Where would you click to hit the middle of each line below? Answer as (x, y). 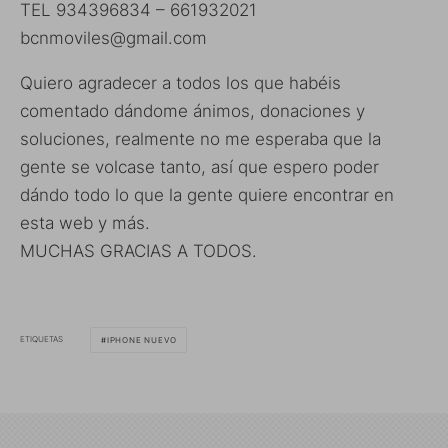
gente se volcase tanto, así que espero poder (199, 166)
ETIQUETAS (41, 339)
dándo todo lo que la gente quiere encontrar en (207, 194)
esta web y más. (85, 222)
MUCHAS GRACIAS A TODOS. (138, 250)
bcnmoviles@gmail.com (113, 37)
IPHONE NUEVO (141, 339)
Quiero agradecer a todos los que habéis (180, 82)
